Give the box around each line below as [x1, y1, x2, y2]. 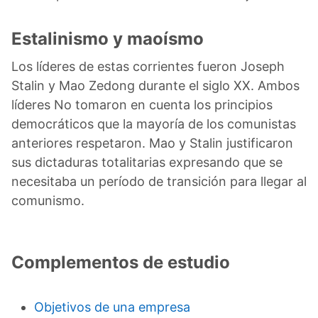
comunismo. [11, 192, 84, 208]
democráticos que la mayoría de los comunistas [11, 116, 296, 131]
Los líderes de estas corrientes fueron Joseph [11, 58, 285, 74]
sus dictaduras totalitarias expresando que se [11, 154, 283, 170]
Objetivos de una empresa [34, 299, 190, 314]
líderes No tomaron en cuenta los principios [11, 97, 273, 112]
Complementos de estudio [11, 251, 230, 273]
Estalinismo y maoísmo [11, 28, 204, 49]
